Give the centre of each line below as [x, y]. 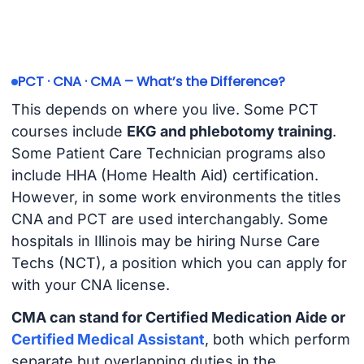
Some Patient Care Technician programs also [168, 153]
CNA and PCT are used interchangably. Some [169, 219]
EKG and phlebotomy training [229, 131]
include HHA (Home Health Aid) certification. [165, 175]
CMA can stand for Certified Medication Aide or [178, 318]
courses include [69, 131]
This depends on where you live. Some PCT [165, 109]
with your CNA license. [90, 284]
